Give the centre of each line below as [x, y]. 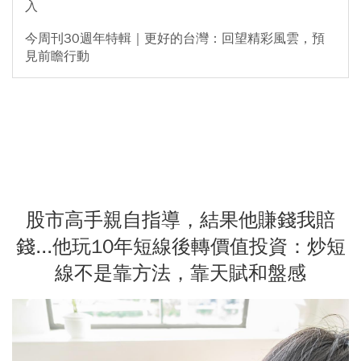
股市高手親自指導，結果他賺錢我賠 [180, 220]
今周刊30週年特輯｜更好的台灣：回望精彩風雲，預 [175, 38]
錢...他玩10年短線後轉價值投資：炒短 [180, 246]
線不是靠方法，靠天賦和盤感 [180, 273]
